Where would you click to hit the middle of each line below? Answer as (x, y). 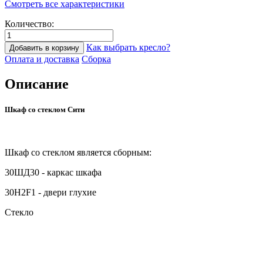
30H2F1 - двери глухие (52, 193)
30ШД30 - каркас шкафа (53, 173)
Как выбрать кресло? (128, 47)
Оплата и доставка (42, 59)
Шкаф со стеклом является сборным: (78, 153)
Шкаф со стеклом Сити (45, 109)
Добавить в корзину (44, 48)
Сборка (96, 59)
